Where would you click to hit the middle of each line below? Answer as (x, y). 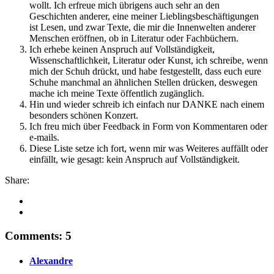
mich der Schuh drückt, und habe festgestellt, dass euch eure (145, 72)
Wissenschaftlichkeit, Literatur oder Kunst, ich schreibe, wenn (149, 61)
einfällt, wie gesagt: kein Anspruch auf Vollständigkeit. (135, 160)
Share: (17, 180)
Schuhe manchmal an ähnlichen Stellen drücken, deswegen (143, 83)
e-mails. (44, 138)
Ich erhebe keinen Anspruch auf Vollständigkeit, (122, 50)
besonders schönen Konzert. (84, 116)
